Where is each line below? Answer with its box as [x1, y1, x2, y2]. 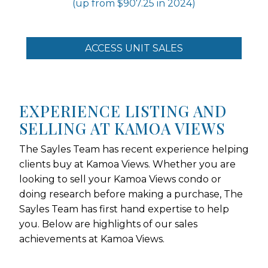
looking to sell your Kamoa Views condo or [19, 173, 221, 185]
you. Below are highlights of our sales [19, 218, 197, 230]
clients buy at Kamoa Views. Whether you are [19, 158, 236, 170]
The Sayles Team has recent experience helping [19, 143, 249, 155]
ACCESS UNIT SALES [85, 42, 183, 54]
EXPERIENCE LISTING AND [19, 100, 227, 121]
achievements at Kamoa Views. [19, 233, 165, 245]
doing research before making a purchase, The [19, 188, 243, 200]
